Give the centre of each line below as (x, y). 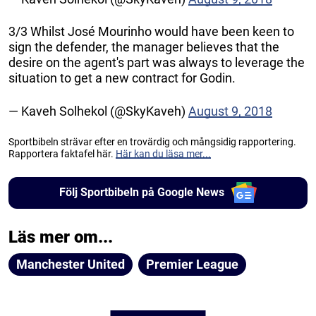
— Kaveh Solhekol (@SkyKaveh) (98, 111)
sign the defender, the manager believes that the (144, 47)
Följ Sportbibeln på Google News (141, 193)
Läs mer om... (61, 237)
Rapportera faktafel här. (62, 153)
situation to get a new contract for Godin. (122, 78)
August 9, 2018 (230, 111)
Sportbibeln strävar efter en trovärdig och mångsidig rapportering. (152, 141)
